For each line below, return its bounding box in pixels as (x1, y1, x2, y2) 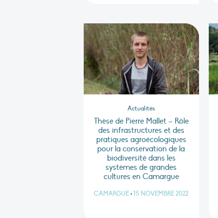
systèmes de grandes (106, 163, 177, 173)
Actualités (127, 105, 155, 113)
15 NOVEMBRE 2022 (133, 190, 189, 198)
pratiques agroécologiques (96, 135, 186, 145)
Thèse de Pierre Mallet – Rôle (93, 116, 189, 127)
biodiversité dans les (107, 153, 176, 163)
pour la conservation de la (97, 144, 185, 154)
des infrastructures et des (98, 126, 184, 136)
